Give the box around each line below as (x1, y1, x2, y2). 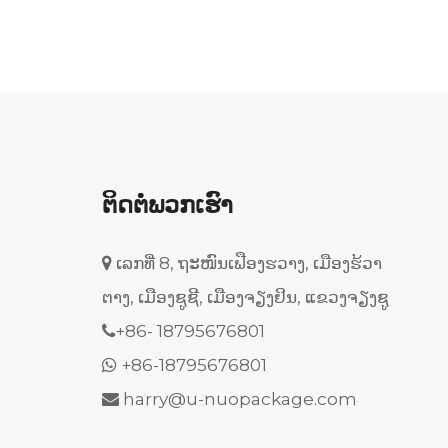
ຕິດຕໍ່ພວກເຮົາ (101, 190, 233, 220)
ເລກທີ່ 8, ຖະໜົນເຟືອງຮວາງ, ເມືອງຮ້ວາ (111, 253, 382, 274)
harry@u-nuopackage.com (122, 389, 357, 410)
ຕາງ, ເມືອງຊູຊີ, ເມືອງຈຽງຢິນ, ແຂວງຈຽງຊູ (101, 287, 389, 308)
